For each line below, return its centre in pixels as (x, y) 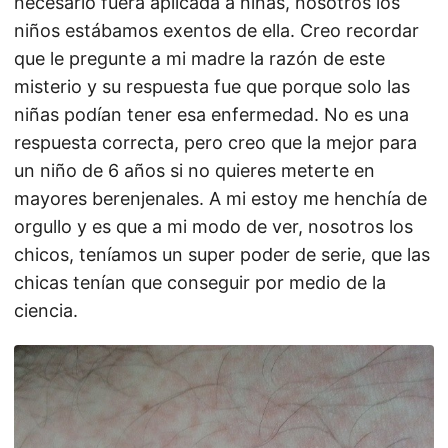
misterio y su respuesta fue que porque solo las (212, 86)
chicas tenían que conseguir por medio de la (200, 282)
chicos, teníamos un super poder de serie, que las (222, 254)
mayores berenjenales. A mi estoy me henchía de (220, 198)
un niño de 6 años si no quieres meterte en (194, 170)
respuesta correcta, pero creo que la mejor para (215, 142)
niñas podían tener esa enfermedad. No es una (211, 114)
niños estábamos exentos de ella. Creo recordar (216, 30)
